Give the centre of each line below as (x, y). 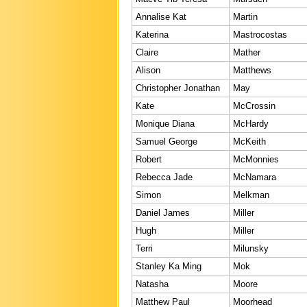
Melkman (251, 195)
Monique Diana (165, 123)
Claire (147, 52)
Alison (148, 70)
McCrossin (254, 106)
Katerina (152, 34)
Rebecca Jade (164, 177)
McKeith (249, 141)
